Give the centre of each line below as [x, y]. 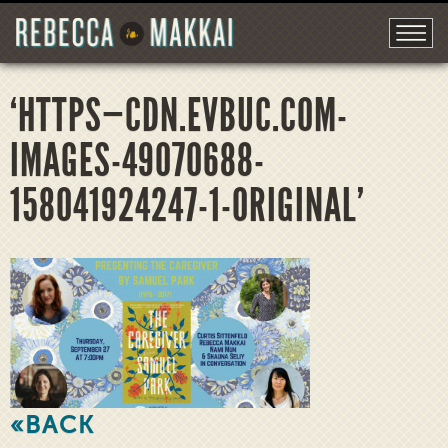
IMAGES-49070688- [137, 160]
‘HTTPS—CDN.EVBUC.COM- [179, 115]
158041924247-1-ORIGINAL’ [187, 205]
